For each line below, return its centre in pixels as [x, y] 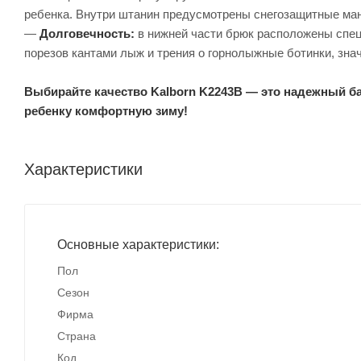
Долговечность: [87, 33]
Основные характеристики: [138, 244]
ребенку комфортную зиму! [106, 110]
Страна [77, 336]
